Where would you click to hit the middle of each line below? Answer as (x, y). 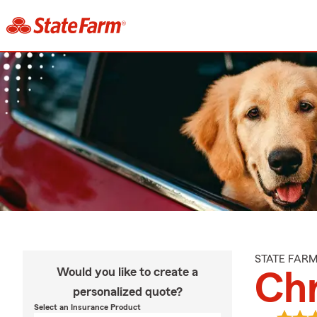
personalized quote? (127, 292)
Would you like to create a (127, 272)
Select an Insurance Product (87, 307)
